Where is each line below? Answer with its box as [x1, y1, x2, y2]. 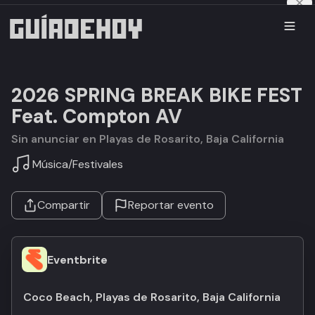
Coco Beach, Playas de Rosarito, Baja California [23, 290, 281, 304]
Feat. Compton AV [11, 103, 182, 129]
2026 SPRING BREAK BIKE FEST [11, 82, 302, 108]
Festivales [72, 156, 123, 172]
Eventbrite [47, 252, 108, 267]
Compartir [37, 198, 90, 212]
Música [32, 156, 68, 172]
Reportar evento [128, 198, 214, 212]
